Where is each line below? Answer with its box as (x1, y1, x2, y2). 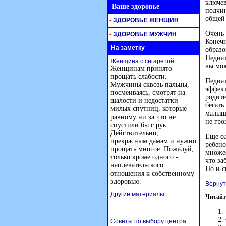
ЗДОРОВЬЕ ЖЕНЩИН (111, 17, 179, 24)
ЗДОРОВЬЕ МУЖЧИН (111, 31, 177, 38)
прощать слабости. (110, 73, 167, 80)
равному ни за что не (110, 113, 176, 121)
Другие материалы (110, 191, 164, 198)
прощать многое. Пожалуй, (110, 145, 194, 153)
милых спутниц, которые (110, 105, 187, 112)
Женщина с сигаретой (110, 58, 174, 65)
